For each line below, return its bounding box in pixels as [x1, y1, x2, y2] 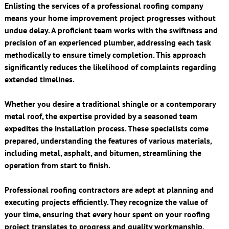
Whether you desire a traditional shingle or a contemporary [4, 98, 216, 109]
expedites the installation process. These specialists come [4, 123, 209, 133]
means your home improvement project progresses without [4, 12, 216, 23]
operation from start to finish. [4, 159, 110, 170]
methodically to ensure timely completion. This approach [4, 49, 206, 60]
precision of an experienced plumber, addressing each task [4, 37, 211, 48]
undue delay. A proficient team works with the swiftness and [4, 25, 218, 35]
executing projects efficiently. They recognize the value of [4, 196, 208, 207]
